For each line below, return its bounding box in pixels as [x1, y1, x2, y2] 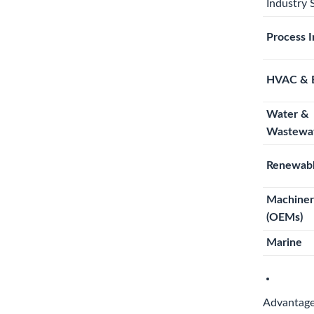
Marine [266, 237, 302, 248]
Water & [266, 109, 309, 120]
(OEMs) [266, 212, 303, 223]
